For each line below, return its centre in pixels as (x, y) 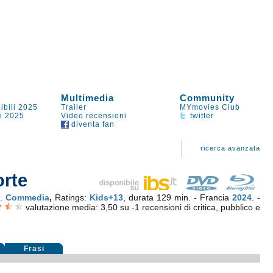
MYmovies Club (210, 107)
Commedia (28, 197)
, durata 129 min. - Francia (178, 197)
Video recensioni (94, 116)
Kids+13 (107, 197)
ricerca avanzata (231, 148)
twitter (201, 116)
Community (207, 98)
